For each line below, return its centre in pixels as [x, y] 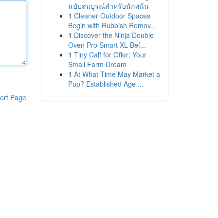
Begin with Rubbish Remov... [112, 25]
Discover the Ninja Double [114, 35]
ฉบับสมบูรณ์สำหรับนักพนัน [108, 6]
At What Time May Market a [117, 74]
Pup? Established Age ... [106, 84]
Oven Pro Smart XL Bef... [107, 45]
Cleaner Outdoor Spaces [112, 16]
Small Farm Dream [97, 64]
